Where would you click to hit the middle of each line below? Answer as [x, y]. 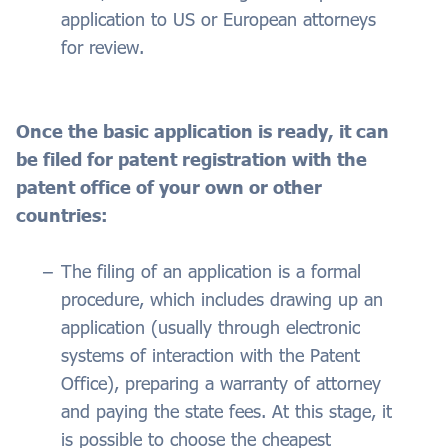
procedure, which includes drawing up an [222, 299]
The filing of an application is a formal [211, 271]
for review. [105, 47]
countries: [62, 215]
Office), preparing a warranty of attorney [221, 383]
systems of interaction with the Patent [210, 355]
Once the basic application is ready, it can [202, 131]
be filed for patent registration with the [191, 159]
